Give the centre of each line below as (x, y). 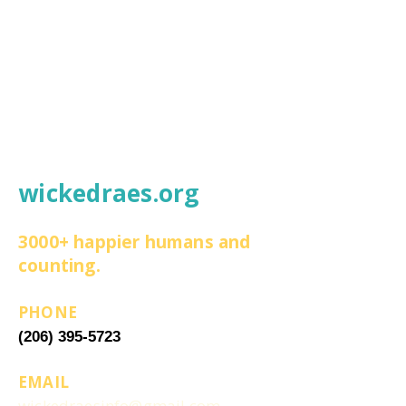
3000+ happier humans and (135, 242)
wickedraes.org (109, 193)
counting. (59, 266)
